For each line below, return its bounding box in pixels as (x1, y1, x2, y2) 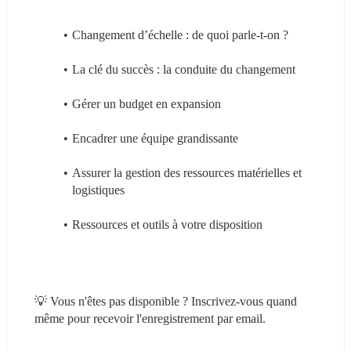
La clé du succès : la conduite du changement (71, 62, 295, 76)
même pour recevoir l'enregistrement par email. (34, 311, 266, 325)
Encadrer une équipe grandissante (71, 131, 238, 145)
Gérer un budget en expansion (71, 96, 221, 110)
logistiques (72, 183, 125, 197)
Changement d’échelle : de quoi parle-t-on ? (71, 27, 288, 42)
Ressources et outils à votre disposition (71, 217, 262, 231)
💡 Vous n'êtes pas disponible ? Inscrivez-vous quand (34, 294, 297, 308)
